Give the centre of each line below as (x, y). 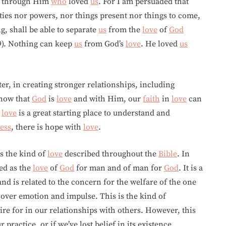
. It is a (191, 168)
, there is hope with (47, 127)
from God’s (104, 44)
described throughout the (110, 154)
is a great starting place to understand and (93, 113)
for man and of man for (119, 168)
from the (124, 30)
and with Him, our (107, 99)
